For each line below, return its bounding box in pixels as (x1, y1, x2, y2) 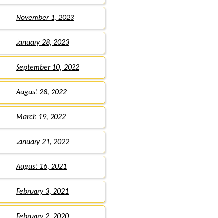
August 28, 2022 (16, 89, 67, 97)
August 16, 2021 (16, 163, 67, 171)
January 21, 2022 (16, 138, 69, 146)
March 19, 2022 (16, 113, 66, 122)
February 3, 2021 (16, 188, 69, 196)
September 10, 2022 (16, 64, 79, 72)
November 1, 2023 (16, 14, 74, 22)
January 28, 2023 (16, 39, 69, 47)
